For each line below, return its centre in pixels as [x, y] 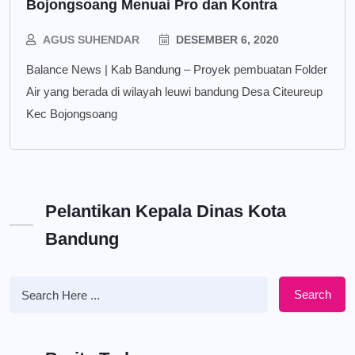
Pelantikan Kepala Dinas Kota [166, 212]
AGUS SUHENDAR [91, 40]
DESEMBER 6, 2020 [226, 40]
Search [312, 294]
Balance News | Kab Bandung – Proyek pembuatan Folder [177, 70]
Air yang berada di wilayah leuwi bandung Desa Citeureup [174, 92]
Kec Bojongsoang [72, 114]
